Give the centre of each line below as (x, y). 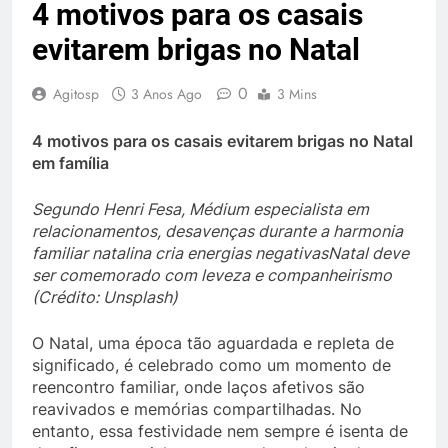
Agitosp (76, 94)
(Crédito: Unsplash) (105, 297)
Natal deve (368, 253)
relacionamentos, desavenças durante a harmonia (217, 231)
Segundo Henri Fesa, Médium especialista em (200, 209)
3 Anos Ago (166, 94)
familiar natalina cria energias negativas (180, 253)
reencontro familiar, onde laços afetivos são (198, 387)
